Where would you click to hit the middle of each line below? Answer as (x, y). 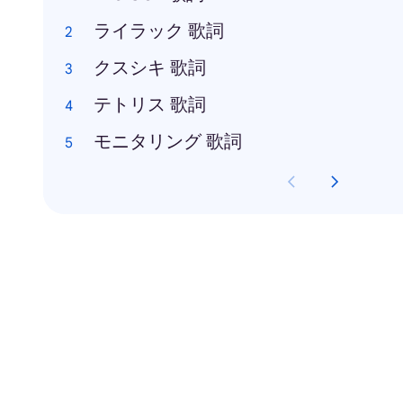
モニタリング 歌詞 (168, 142)
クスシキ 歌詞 (150, 68)
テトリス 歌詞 (150, 105)
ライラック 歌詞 (159, 31)
